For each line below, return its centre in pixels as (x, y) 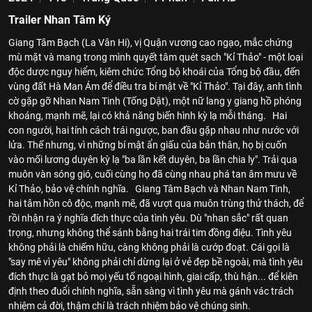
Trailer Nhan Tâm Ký (60, 20)
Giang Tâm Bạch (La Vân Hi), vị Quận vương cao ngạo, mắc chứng (150, 42)
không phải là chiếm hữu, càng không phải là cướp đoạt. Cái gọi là (149, 247)
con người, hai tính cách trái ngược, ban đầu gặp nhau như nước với (154, 130)
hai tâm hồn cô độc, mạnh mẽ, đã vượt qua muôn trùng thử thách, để (156, 203)
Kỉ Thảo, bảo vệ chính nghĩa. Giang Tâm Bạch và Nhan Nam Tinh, (149, 189)
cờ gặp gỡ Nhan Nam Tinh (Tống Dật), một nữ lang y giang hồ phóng (155, 101)
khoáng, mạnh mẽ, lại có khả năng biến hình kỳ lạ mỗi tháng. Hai (148, 116)
